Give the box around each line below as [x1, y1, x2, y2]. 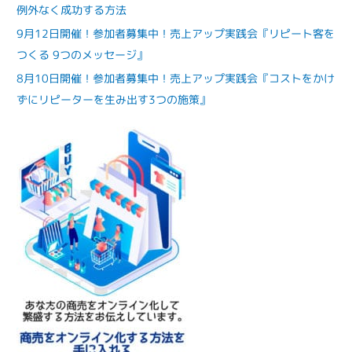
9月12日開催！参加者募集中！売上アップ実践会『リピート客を [16, 26, 335, 41]
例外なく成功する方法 [16, 2, 127, 17]
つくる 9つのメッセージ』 [16, 47, 148, 62]
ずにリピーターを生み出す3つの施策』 [16, 92, 211, 108]
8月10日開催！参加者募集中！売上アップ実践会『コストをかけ [16, 71, 335, 86]
